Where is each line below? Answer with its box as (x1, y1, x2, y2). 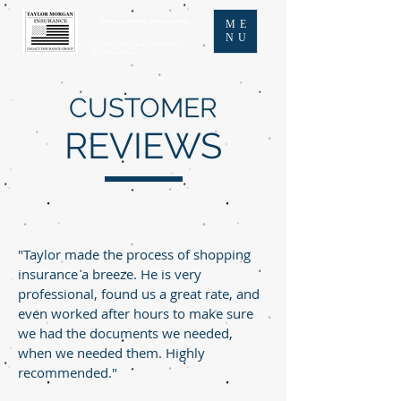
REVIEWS (64, 124, 222, 166)
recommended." (18, 363, 117, 381)
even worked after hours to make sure (18, 304, 253, 322)
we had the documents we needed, (18, 324, 233, 342)
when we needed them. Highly (18, 344, 205, 362)
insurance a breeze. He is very (18, 265, 201, 283)
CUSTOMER (69, 92, 218, 124)
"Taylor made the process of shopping (18, 245, 251, 263)
